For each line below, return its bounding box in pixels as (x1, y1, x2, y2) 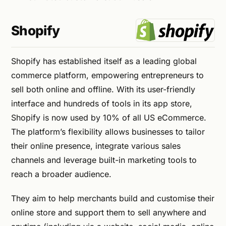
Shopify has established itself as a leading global (11, 55, 197, 66)
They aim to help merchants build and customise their (11, 193, 214, 203)
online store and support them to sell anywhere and (11, 207, 206, 217)
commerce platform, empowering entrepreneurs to (11, 70, 204, 80)
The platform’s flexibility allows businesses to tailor (11, 126, 205, 137)
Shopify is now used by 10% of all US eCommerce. (11, 112, 206, 123)
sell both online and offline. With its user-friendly (11, 84, 195, 94)
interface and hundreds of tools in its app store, (11, 98, 192, 108)
